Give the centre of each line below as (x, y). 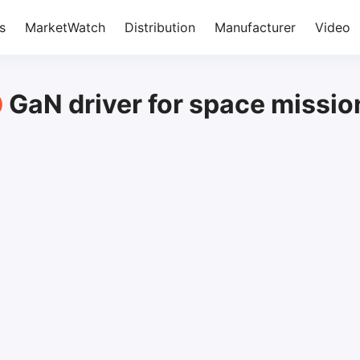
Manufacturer (255, 27)
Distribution (160, 27)
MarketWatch (65, 27)
